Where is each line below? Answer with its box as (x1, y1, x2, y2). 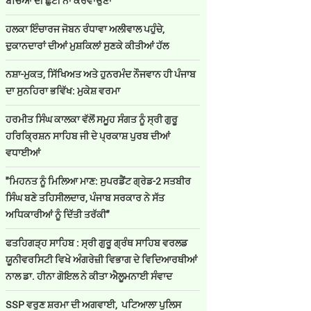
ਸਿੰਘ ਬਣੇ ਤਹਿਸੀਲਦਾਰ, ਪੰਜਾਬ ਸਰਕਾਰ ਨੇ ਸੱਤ (6, 191, 165, 204)
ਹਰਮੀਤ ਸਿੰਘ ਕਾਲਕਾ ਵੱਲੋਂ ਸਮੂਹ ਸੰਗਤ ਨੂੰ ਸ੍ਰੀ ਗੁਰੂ (6, 112, 178, 126)
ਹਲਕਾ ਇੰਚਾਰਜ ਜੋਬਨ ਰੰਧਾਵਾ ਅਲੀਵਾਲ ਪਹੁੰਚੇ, (6, 22, 165, 35)
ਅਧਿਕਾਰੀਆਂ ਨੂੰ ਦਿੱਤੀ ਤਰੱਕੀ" (6, 208, 110, 221)
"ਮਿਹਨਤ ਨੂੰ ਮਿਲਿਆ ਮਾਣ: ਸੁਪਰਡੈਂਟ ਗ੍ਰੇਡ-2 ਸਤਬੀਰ (6, 174, 191, 187)
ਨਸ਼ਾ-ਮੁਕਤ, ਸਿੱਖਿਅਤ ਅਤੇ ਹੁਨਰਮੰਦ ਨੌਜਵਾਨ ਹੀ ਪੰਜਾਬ (6, 67, 196, 81)
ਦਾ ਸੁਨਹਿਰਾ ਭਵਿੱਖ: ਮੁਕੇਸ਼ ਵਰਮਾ (6, 84, 120, 97)
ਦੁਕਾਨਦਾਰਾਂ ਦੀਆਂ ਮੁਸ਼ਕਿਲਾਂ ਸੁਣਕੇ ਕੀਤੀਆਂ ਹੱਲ (6, 39, 169, 52)
